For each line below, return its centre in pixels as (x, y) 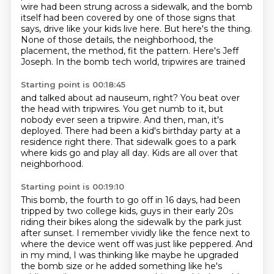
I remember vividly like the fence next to (163, 233)
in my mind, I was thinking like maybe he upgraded (129, 255)
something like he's (180, 266)
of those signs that (195, 18)
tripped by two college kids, (80, 211)
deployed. (43, 131)
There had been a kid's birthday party (144, 131)
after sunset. (48, 233)
